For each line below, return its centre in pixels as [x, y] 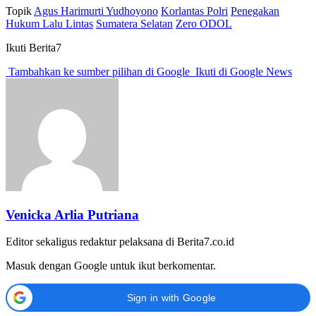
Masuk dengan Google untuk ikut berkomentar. [111, 266]
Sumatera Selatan [134, 23]
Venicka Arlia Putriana [72, 214]
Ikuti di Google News [242, 71]
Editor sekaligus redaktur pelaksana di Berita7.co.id [120, 242]
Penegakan [255, 11]
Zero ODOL [204, 23]
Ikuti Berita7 [34, 47]
